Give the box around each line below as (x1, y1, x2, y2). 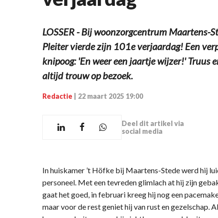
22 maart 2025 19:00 (78, 92, 143, 101)
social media (122, 127, 163, 135)
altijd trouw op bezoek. (42, 70, 135, 82)
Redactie (42, 92, 73, 101)
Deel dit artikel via (122, 119, 184, 127)
